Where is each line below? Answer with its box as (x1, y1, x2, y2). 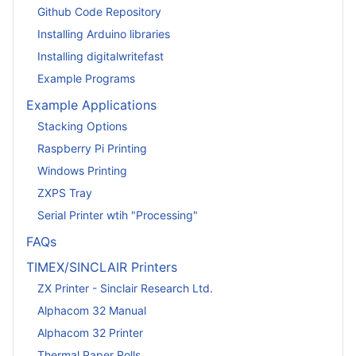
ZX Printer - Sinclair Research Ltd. (37, 281, 213, 295)
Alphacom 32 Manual (37, 303, 146, 317)
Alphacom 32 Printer (37, 325, 143, 339)
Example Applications (26, 97, 157, 114)
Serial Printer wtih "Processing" (37, 207, 198, 222)
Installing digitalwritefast (37, 48, 164, 63)
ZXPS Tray (37, 185, 92, 199)
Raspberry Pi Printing (37, 141, 147, 155)
